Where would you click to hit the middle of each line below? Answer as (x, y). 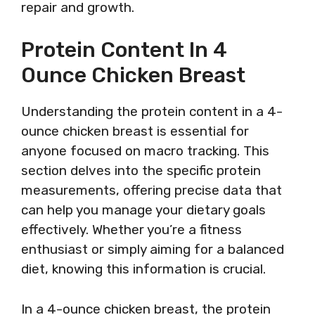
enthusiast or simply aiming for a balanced (153, 249)
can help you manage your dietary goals (143, 210)
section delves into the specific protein (141, 171)
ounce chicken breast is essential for (135, 131)
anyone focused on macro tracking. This (145, 151)
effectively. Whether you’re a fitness (131, 230)
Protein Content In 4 (124, 50)
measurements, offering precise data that (152, 190)
